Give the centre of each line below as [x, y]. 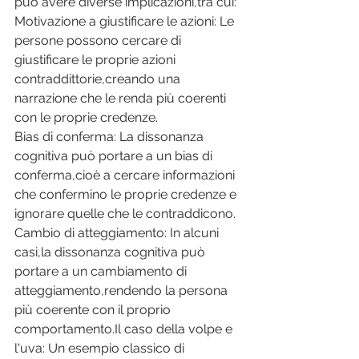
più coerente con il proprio [94, 310]
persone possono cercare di [99, 41]
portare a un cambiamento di [102, 272]
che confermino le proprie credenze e [127, 195]
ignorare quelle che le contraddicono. [127, 214]
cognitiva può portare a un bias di [115, 156]
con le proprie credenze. [88, 118]
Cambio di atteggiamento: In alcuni [118, 233]
